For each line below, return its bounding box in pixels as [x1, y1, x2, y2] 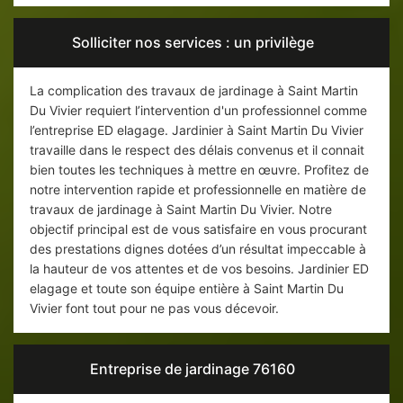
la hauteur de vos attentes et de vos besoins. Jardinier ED [30, 261, 369, 277]
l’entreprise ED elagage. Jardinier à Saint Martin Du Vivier [30, 122, 363, 139]
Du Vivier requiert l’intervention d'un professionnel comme [30, 103, 367, 119]
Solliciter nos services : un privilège [71, 33, 314, 52]
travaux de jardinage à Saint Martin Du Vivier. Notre [30, 201, 332, 218]
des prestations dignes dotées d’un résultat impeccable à [30, 241, 366, 257]
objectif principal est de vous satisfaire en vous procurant [30, 221, 367, 237]
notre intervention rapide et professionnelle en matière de [30, 182, 366, 198]
